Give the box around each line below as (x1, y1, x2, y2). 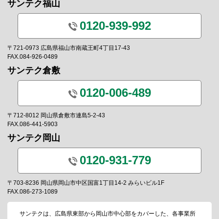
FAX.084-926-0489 (7, 53, 58, 61)
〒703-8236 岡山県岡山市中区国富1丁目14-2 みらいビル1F (7, 179, 164, 186)
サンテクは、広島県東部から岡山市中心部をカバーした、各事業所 (20, 210, 196, 217)
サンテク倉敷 (7, 66, 60, 76)
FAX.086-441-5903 (7, 120, 58, 128)
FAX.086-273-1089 (7, 188, 58, 195)
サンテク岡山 (7, 132, 60, 143)
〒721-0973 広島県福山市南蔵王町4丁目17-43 (7, 44, 130, 52)
